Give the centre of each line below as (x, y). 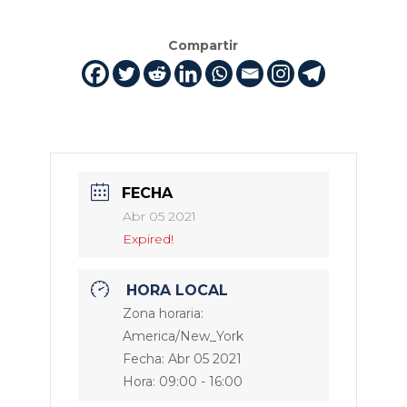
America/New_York (183, 337)
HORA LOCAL (177, 291)
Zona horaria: (163, 314)
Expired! (148, 239)
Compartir (203, 46)
